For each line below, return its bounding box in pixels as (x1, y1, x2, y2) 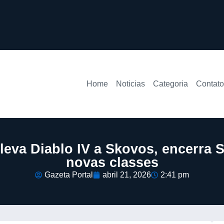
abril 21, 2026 (102, 170, 151, 179)
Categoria (152, 79, 188, 88)
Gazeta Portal (44, 170, 93, 179)
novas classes (65, 154, 158, 170)
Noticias (115, 79, 145, 88)
